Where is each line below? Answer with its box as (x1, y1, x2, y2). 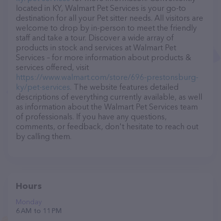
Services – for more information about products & (16, 52, 191, 62)
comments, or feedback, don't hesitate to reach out (16, 121, 198, 131)
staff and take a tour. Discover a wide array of (16, 33, 174, 42)
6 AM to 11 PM (16, 206, 62, 215)
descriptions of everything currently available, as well (16, 92, 202, 102)
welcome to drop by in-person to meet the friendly (16, 23, 197, 33)
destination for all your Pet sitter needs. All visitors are (16, 13, 203, 23)
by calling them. (16, 131, 72, 141)
